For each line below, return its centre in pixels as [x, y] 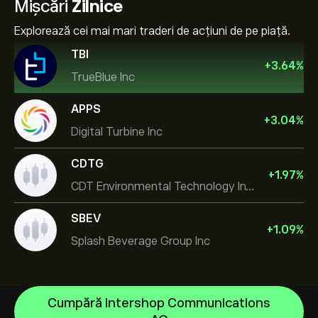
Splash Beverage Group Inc [141, 241]
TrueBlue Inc [103, 77]
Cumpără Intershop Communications [159, 303]
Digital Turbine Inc [117, 132]
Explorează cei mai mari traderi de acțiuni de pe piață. [152, 31]
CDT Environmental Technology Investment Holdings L [250, 186]
